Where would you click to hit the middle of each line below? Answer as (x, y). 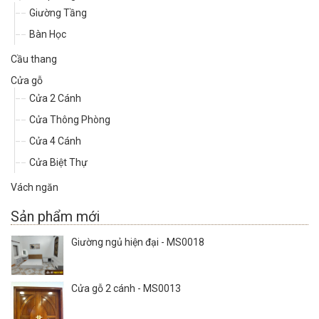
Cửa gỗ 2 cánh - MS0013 (126, 288)
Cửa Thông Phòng (70, 120)
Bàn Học (48, 35)
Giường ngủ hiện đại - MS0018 (138, 242)
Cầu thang (34, 59)
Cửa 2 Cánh (55, 99)
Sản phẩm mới (55, 217)
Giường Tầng (58, 13)
